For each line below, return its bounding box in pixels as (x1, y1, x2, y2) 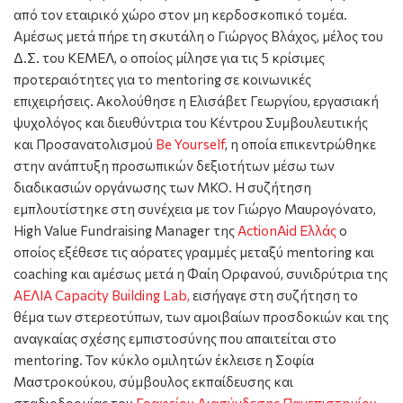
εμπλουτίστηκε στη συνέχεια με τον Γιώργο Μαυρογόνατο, (13, 200, 376, 217)
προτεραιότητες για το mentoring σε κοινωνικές (13, 70, 311, 87)
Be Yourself (156, 135, 225, 152)
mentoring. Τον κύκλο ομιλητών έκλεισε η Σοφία (13, 351, 314, 368)
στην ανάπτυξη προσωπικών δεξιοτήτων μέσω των (13, 157, 335, 174)
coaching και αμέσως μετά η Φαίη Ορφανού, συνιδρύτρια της (13, 264, 388, 282)
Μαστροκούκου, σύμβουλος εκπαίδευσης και (13, 372, 293, 390)
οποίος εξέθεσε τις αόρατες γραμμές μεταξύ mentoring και (13, 243, 374, 260)
